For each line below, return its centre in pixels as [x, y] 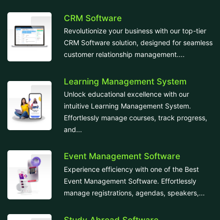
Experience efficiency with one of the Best [131, 169]
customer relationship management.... [124, 55]
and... [73, 129]
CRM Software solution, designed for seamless [138, 43]
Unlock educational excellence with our [126, 94]
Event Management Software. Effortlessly [130, 181]
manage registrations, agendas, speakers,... [134, 192]
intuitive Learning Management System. [127, 106]
